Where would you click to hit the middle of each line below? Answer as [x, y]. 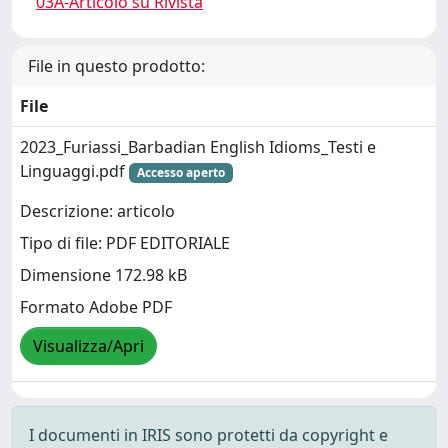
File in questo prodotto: [116, 65]
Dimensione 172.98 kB [103, 275]
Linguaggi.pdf [74, 170]
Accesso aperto [180, 172]
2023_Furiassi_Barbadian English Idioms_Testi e [198, 146]
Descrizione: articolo [97, 211]
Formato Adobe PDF [96, 307]
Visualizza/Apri [88, 346]
